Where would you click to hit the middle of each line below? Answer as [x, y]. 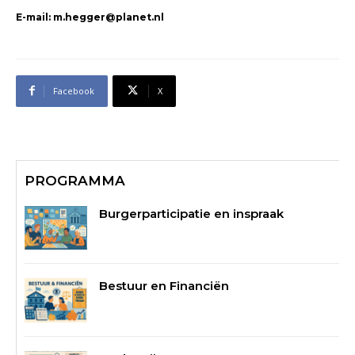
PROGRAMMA [75, 180]
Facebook [74, 90]
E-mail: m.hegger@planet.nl [90, 17]
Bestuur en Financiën [164, 286]
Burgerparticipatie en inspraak [192, 213]
